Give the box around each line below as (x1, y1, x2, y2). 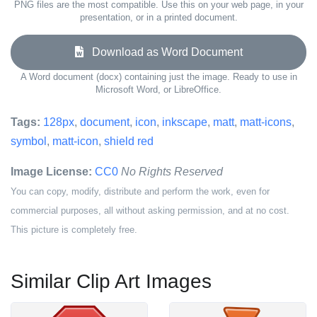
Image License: (11, 166, 92, 178)
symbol (11, 135, 47, 147)
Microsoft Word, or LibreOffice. (96, 84, 221, 95)
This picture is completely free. (11, 224, 137, 235)
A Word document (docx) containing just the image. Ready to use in (20, 71, 297, 82)
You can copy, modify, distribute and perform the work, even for (11, 186, 270, 197)
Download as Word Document (83, 46, 243, 58)
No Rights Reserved (121, 166, 223, 178)
